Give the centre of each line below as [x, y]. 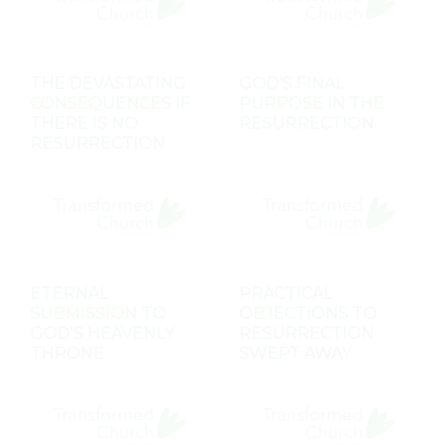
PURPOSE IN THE [311, 104]
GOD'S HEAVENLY [102, 333]
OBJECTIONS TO [308, 313]
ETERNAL [69, 293]
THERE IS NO [84, 124]
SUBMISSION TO [98, 313]
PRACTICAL [285, 293]
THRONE [67, 353]
